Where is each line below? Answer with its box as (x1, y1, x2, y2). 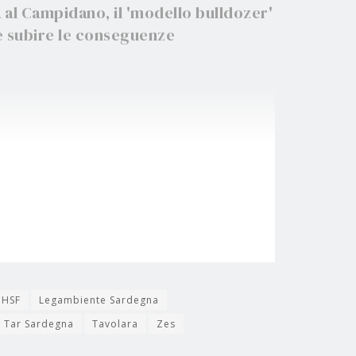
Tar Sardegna (4, 317, 74, 331)
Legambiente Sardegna (39, 293, 159, 308)
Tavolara (92, 317, 138, 331)
